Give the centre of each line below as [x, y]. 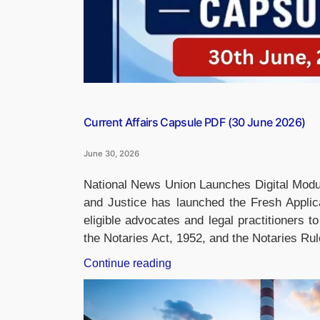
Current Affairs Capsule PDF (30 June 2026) [195, 122]
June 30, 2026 [111, 153]
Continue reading [127, 263]
